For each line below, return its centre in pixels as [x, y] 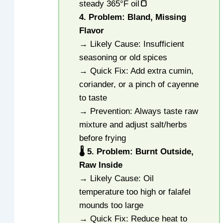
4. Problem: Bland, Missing [133, 17]
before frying [103, 138]
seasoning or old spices [123, 58]
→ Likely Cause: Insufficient [132, 44]
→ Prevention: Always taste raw [139, 111]
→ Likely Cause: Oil [117, 179]
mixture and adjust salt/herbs [133, 125]
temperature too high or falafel [135, 192]
